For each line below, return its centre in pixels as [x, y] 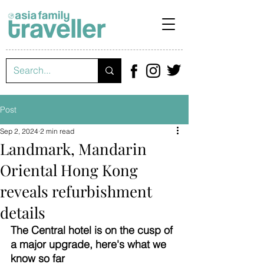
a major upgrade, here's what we [90, 244]
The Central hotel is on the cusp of [93, 230]
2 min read [57, 131]
